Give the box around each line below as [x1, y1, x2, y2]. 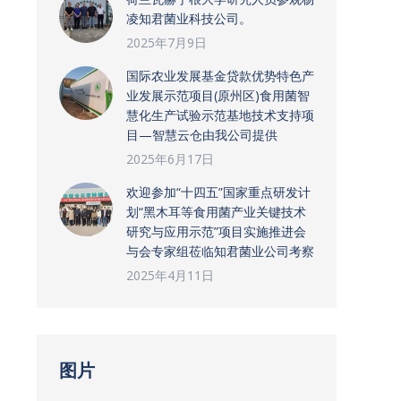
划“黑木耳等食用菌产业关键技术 [126, 203, 306, 220]
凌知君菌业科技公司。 [126, 10, 252, 27]
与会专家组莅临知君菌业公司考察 [126, 243, 314, 260]
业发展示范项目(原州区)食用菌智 [126, 87, 310, 104]
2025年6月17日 [126, 150, 214, 167]
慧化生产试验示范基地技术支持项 [126, 107, 314, 124]
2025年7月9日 [126, 34, 207, 51]
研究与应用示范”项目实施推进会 [126, 223, 306, 240]
